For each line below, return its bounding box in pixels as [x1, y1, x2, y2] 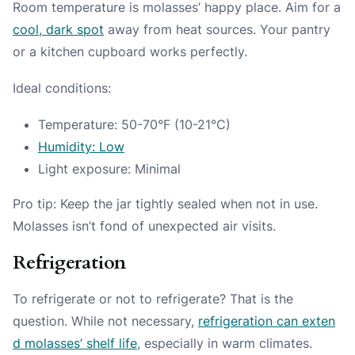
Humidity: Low [38, 139, 124, 155]
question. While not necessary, [13, 313, 198, 330]
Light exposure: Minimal [38, 161, 181, 177]
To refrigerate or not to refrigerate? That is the [13, 291, 293, 307]
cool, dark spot [13, 21, 104, 38]
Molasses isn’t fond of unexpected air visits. [13, 218, 276, 235]
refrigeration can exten [198, 313, 335, 330]
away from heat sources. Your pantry [104, 21, 330, 38]
